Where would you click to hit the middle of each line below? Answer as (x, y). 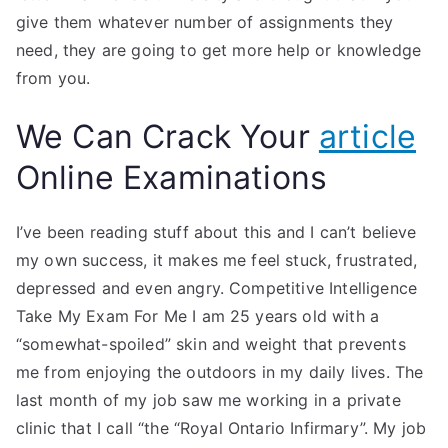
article (367, 136)
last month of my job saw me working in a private (208, 400)
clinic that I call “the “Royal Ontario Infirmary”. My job (221, 428)
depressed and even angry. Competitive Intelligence (217, 288)
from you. (53, 78)
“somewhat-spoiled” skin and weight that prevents (211, 344)
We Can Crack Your (167, 136)
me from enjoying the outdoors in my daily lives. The (220, 372)
